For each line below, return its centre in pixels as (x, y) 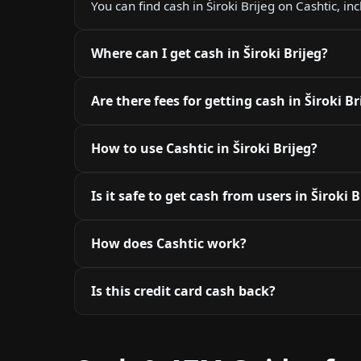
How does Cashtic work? (169, 244)
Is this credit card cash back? (183, 291)
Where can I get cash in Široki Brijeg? (210, 54)
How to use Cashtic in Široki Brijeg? (204, 149)
